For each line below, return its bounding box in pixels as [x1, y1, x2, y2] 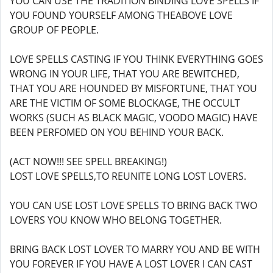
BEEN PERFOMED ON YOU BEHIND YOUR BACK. [10, 126, 224, 139]
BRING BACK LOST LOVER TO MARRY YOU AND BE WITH [10, 243, 260, 256]
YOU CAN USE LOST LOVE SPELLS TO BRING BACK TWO [10, 199, 257, 212]
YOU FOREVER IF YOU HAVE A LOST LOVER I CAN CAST [10, 257, 252, 271]
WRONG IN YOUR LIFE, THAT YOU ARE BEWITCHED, [10, 67, 239, 80]
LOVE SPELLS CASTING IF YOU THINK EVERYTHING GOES [10, 52, 263, 66]
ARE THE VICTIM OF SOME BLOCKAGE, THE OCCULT [10, 96, 240, 110]
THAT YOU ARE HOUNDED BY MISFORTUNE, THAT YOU [10, 82, 257, 95]
